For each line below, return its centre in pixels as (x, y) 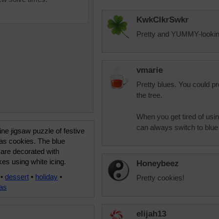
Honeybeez (158, 164)
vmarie (150, 70)
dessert (17, 177)
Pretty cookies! (160, 178)
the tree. (149, 95)
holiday (46, 177)
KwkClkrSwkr (163, 20)
